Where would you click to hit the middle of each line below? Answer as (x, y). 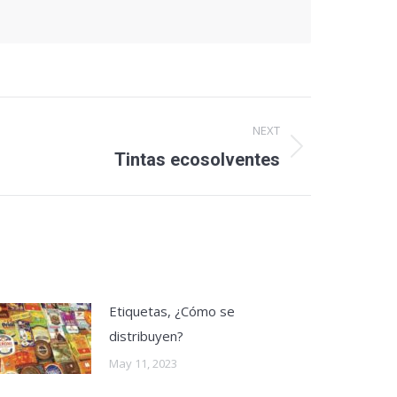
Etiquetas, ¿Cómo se (172, 311)
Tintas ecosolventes (197, 160)
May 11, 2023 (143, 363)
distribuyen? (146, 336)
